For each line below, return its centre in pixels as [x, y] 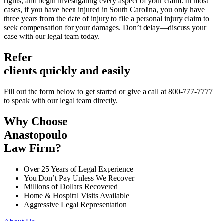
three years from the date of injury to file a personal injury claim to [107, 19]
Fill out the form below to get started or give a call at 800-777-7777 [108, 92]
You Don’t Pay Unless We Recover [79, 178]
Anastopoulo [36, 134]
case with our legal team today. [52, 37]
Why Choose [36, 121]
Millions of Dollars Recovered [71, 186]
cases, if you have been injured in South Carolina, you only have [104, 10]
